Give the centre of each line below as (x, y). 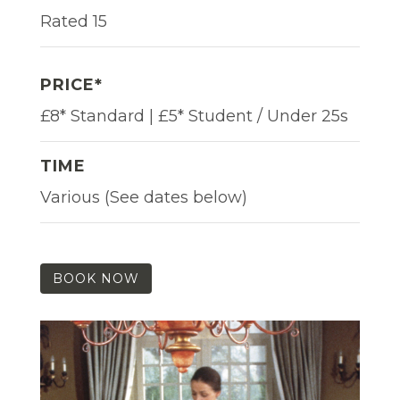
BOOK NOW (96, 278)
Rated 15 (74, 21)
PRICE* (71, 84)
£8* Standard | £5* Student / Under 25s (194, 116)
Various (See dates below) (144, 197)
